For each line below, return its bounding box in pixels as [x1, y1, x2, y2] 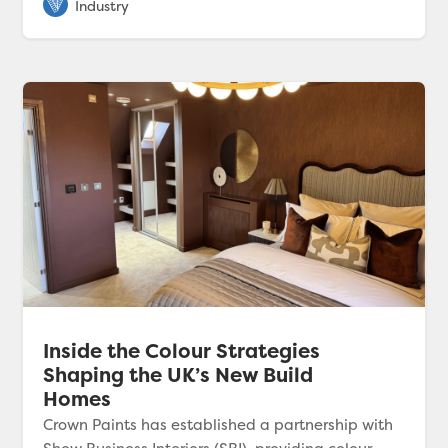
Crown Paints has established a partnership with [43, 414, 394, 436]
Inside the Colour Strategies [43, 337, 321, 365]
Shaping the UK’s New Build [43, 361, 314, 389]
